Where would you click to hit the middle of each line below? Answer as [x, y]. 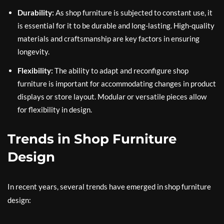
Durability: [36, 12]
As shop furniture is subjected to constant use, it [133, 12]
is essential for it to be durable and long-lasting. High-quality [116, 25]
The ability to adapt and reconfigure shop [121, 70]
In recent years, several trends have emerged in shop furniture [109, 186]
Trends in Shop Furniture [92, 139]
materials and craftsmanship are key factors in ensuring [108, 38]
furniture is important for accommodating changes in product [117, 83]
